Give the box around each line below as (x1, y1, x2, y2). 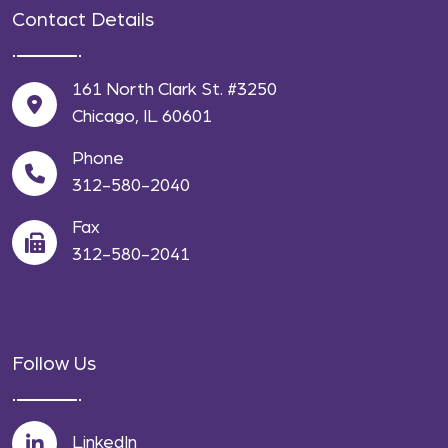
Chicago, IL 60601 (72, 108, 212, 127)
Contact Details (12, 10, 154, 31)
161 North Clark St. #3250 (72, 81, 277, 100)
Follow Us (12, 354, 96, 375)
